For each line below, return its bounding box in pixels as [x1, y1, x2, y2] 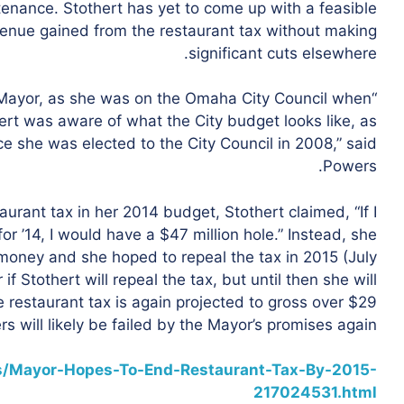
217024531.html [253, 383, 377, 401]
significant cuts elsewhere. [188, 43, 377, 62]
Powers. [323, 157, 377, 175]
